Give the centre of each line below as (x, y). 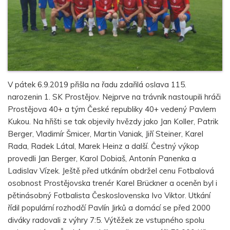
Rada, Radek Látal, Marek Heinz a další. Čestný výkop (103, 146)
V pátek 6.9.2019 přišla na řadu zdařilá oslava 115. (97, 85)
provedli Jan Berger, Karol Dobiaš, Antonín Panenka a (102, 159)
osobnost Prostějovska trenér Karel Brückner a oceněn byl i (112, 183)
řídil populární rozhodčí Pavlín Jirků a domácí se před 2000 (109, 208)
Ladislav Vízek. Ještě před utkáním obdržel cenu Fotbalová (111, 171)
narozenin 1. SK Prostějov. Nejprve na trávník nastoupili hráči (114, 97)
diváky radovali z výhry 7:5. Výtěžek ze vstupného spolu (106, 220)
